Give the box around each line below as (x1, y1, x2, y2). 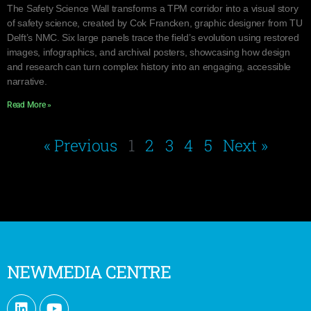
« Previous (43, 135, 117, 155)
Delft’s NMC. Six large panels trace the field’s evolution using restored (7, 32, 299, 43)
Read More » (7, 100, 52, 110)
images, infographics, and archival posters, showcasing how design (7, 47, 290, 58)
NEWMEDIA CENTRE (7, 260, 171, 283)
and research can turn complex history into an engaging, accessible (7, 61, 292, 72)
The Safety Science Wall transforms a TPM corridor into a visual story (7, 3, 299, 14)
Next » (223, 135, 268, 155)
